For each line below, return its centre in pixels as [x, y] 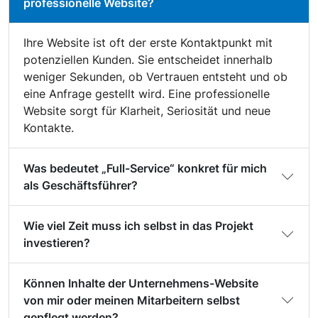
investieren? [57, 243]
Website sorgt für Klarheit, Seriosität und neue [147, 111]
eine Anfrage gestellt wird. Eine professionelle [147, 94]
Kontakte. [49, 128]
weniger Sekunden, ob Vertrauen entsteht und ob [155, 77]
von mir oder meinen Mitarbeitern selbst [132, 301]
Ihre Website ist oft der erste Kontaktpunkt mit [148, 43]
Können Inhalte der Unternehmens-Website [141, 284]
